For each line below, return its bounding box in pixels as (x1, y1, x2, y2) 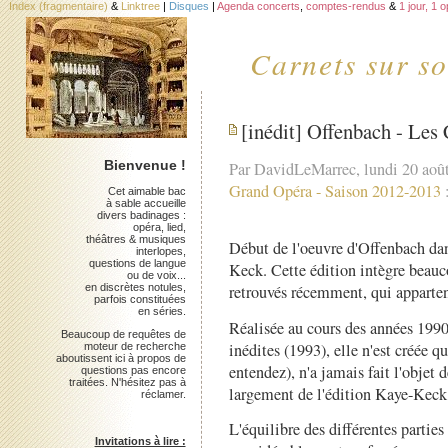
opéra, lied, (132, 220, 186, 233)
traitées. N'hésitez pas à (68, 375, 186, 388)
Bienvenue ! (103, 158, 186, 174)
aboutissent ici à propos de (55, 351, 186, 364)
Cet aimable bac (107, 184, 186, 197)
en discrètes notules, (84, 280, 186, 293)
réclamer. (140, 387, 186, 400)
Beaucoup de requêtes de (60, 327, 186, 340)
